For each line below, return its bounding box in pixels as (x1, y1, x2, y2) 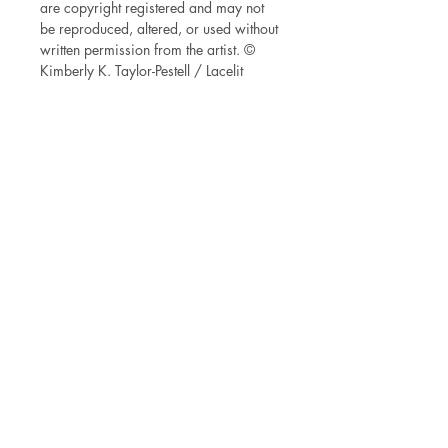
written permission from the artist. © (40, 40, 255, 59)
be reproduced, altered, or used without (40, 19, 278, 38)
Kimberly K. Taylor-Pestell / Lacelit (40, 61, 243, 80)
